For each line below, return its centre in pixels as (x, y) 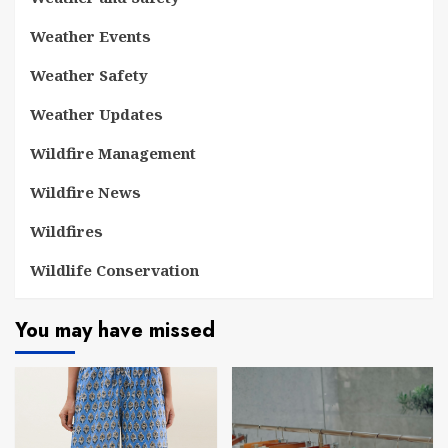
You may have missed (115, 330)
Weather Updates (96, 114)
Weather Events (90, 36)
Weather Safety (89, 75)
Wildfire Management (113, 153)
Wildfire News (85, 192)
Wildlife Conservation (114, 270)
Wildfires (66, 231)
